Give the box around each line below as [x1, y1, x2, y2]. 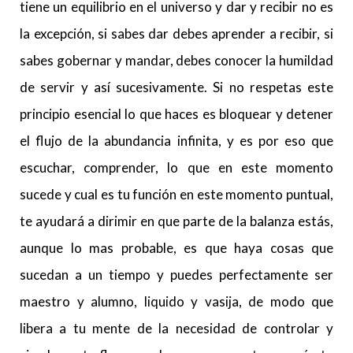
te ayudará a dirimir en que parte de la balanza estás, [20, 213, 333, 229]
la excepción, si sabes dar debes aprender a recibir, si [20, 25, 333, 42]
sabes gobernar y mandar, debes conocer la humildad [20, 52, 333, 69]
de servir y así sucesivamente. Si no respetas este [20, 79, 333, 95]
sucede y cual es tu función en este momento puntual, [20, 186, 333, 203]
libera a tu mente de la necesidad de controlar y [20, 320, 333, 336]
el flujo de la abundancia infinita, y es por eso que [20, 132, 333, 149]
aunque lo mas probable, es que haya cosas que [20, 240, 333, 256]
